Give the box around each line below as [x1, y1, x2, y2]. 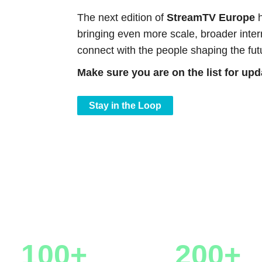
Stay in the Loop [89, 100, 162, 111]
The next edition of [77, 11, 167, 23]
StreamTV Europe [167, 11, 256, 23]
